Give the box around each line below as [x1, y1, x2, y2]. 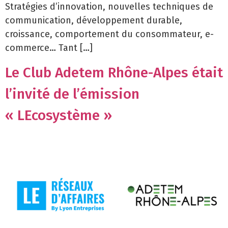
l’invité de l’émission [5, 85, 139, 103]
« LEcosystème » [5, 107, 112, 124]
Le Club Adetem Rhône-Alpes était [5, 64, 223, 81]
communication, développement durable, [5, 14, 182, 26]
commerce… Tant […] [5, 42, 93, 53]
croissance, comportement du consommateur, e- [5, 28, 214, 40]
